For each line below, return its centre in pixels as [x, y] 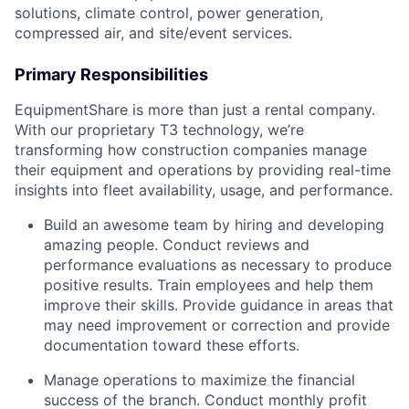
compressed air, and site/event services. [153, 33]
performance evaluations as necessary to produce [218, 265]
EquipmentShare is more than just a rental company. [195, 110]
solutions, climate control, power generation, [169, 13]
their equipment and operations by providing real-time [203, 170]
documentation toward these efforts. [172, 346]
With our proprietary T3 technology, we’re [159, 130]
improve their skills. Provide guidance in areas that [219, 305]
